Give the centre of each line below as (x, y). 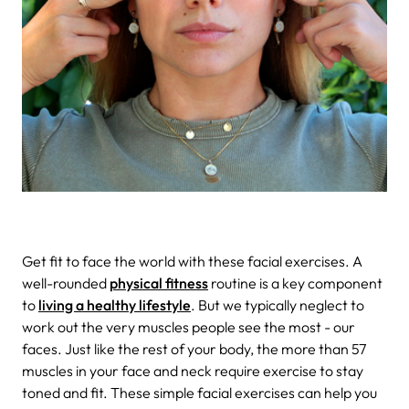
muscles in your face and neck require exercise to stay (193, 370)
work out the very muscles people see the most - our (189, 326)
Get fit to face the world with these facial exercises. (186, 261)
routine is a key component (295, 283)
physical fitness (159, 283)
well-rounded (66, 283)
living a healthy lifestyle (115, 304)
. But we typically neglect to (278, 304)
